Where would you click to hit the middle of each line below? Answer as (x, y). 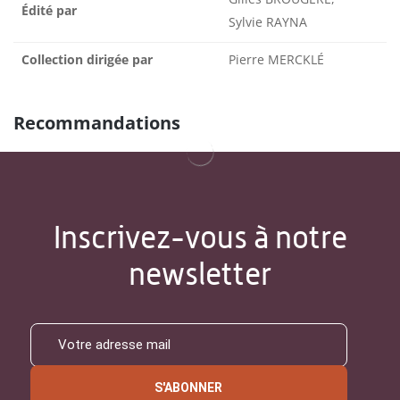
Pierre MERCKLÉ (276, 59)
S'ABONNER (189, 387)
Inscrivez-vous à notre (200, 237)
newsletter (200, 273)
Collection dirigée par (87, 59)
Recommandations (97, 122)
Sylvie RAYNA (268, 21)
